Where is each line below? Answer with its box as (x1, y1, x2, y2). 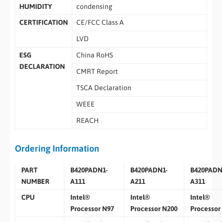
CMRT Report (76, 67, 118, 76)
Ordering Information (15, 143, 99, 154)
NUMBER (21, 177, 50, 185)
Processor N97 (70, 204, 114, 213)
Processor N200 (130, 204, 177, 213)
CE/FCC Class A (76, 18, 124, 27)
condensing (76, 2, 112, 11)
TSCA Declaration (76, 84, 131, 92)
